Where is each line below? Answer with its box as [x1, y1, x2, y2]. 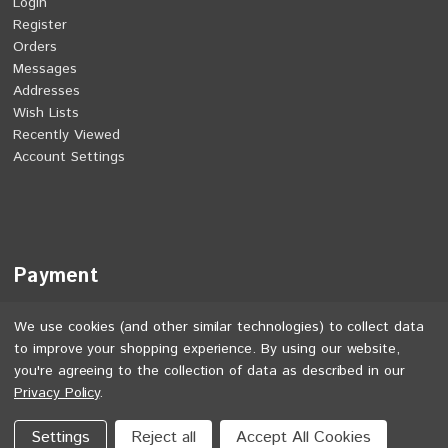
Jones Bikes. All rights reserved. [143, 404, 354, 425]
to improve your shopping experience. [14, 339, 262, 359]
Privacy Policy [14, 383, 100, 403]
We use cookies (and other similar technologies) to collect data [14, 317, 424, 337]
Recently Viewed [13, 125, 121, 146]
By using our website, [261, 339, 401, 359]
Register [13, 15, 68, 36]
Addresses [13, 81, 81, 102]
